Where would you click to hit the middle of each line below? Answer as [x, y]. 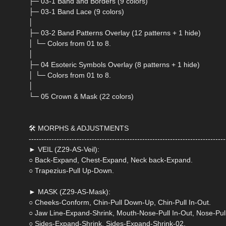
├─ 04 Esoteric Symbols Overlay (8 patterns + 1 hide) [114, 65]
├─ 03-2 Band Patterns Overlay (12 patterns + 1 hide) [115, 33]
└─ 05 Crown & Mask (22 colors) [81, 97]
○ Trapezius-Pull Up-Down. [71, 171]
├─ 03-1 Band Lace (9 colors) [76, 12]
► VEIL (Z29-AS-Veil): [64, 150]
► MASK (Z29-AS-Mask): [70, 192]
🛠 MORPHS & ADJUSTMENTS [79, 128]
